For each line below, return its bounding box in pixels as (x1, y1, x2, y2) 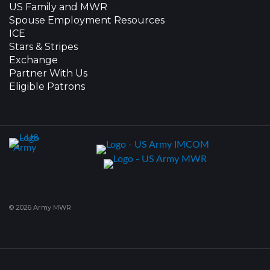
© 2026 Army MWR (9, 202, 71, 212)
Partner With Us (9, 67, 87, 79)
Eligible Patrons (9, 80, 85, 92)
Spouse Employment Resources (9, 14, 165, 26)
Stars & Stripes (9, 40, 78, 52)
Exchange (9, 54, 58, 66)
